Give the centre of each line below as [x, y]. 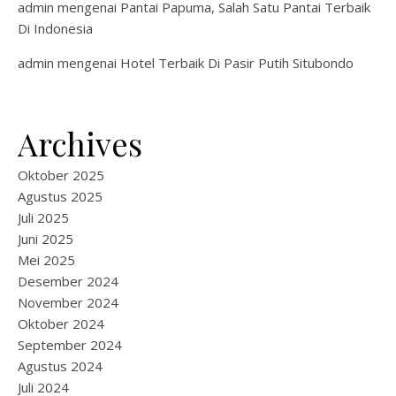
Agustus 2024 [60, 366]
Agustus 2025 [60, 196]
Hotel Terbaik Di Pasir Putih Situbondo [237, 63]
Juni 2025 [46, 239]
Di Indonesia [55, 28]
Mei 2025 [46, 260]
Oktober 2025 [61, 175]
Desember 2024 [68, 281]
